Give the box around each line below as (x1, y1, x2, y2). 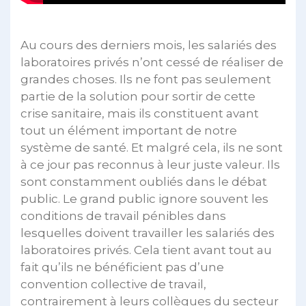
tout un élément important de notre (20, 124, 237, 138)
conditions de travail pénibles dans (20, 209, 226, 223)
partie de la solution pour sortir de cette (20, 89, 255, 104)
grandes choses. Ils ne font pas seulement (20, 72, 271, 87)
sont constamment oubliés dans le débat (20, 175, 267, 189)
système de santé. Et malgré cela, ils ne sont (20, 141, 283, 155)
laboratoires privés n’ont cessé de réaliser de (20, 55, 283, 70)
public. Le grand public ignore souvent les (20, 192, 268, 206)
